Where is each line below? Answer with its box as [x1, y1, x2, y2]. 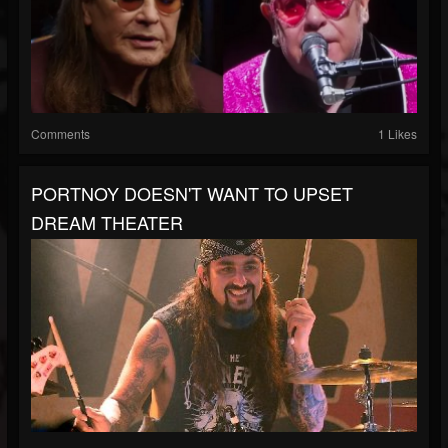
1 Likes [378, 125, 417, 142]
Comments [31, 125, 90, 142]
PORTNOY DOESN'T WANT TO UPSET [31, 180, 353, 206]
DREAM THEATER [31, 209, 183, 235]
